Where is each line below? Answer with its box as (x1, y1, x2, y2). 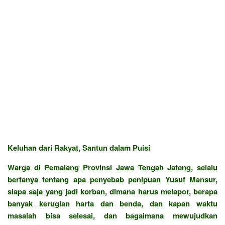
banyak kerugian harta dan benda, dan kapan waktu (8, 197, 217, 209)
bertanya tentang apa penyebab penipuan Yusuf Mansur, (8, 173, 217, 185)
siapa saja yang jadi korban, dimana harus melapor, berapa (8, 185, 217, 197)
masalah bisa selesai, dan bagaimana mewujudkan (8, 209, 217, 221)
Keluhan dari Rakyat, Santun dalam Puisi (8, 142, 150, 153)
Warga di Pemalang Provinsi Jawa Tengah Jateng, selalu (8, 161, 217, 173)
